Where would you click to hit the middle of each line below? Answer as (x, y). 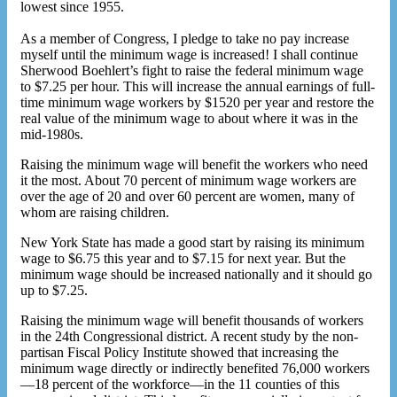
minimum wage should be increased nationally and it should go (196, 274)
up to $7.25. (54, 290)
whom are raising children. (95, 212)
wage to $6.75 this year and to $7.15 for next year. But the (183, 258)
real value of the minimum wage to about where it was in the (189, 118)
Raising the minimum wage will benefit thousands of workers (192, 320)
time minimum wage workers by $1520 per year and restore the (197, 102)
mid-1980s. (52, 134)
